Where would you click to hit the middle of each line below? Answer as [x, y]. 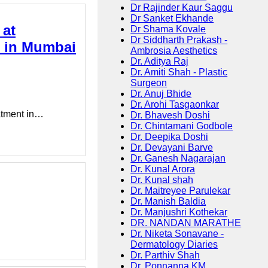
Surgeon [149, 83]
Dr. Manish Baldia [168, 202]
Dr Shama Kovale [168, 29]
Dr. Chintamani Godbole [182, 126]
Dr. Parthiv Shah [165, 255]
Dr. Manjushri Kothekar [179, 212]
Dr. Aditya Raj [160, 62]
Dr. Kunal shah [162, 180]
